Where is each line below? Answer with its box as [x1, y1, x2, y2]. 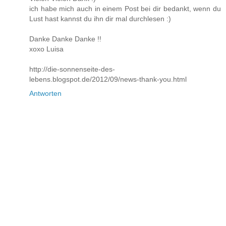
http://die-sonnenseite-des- [29, 65, 115, 74]
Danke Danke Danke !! [29, 35, 101, 43]
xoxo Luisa [29, 45, 64, 53]
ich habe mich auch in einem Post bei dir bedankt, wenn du [29, 5, 221, 13]
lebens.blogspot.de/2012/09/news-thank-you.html [29, 75, 187, 84]
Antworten [29, 89, 62, 98]
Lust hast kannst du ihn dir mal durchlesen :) [29, 15, 171, 23]
